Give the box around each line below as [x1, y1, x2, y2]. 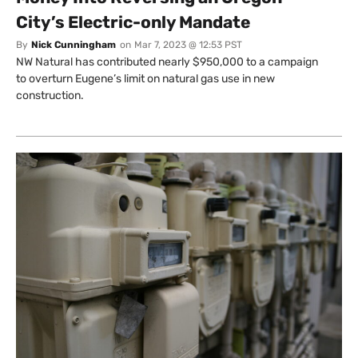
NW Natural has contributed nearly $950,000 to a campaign [16, 54, 318, 69]
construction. [16, 88, 84, 102]
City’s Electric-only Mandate [16, 11, 250, 32]
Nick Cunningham [31, 38, 116, 50]
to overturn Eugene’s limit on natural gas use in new [16, 71, 275, 86]
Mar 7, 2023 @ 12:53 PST [134, 38, 242, 50]
